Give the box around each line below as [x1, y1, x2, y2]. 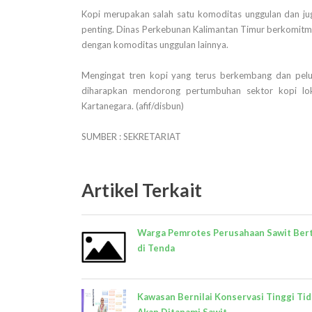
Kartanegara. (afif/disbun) [81, 100, 184, 111]
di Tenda [137, 242, 175, 253]
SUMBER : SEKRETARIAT [81, 130, 181, 142]
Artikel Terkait [81, 178, 202, 201]
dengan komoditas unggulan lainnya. [81, 38, 228, 50]
